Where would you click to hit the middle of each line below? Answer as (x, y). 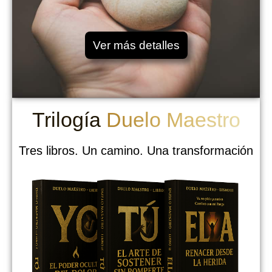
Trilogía (69, 120)
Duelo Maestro (173, 120)
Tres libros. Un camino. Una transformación (136, 151)
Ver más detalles (136, 45)
